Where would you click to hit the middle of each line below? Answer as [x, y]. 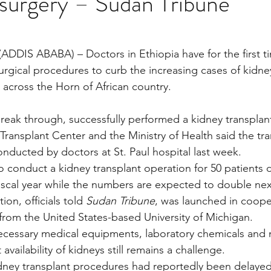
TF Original [218, 47]
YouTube [113, 144]
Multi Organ [42, 47]
